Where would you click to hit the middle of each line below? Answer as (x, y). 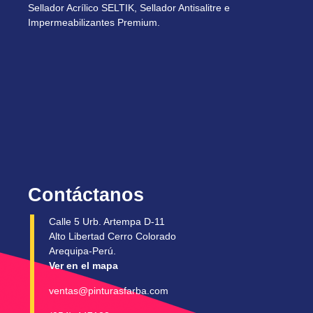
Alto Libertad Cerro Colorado (112, 236)
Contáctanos (86, 195)
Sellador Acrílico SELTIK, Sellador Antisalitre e (129, 7)
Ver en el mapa (83, 265)
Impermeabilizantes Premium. (94, 22)
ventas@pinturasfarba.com (109, 290)
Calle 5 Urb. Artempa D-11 (107, 221)
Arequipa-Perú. (82, 250)
